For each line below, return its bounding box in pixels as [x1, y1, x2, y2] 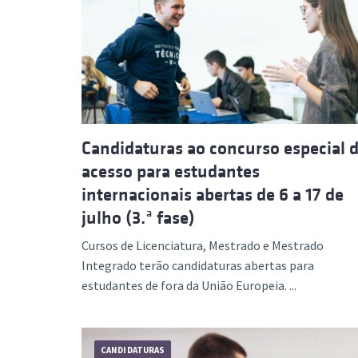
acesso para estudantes [82, 161, 260, 181]
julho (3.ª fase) [82, 207, 195, 228]
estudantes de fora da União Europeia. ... [82, 276, 296, 293]
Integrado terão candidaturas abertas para [82, 257, 314, 273]
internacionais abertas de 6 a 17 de [82, 184, 344, 205]
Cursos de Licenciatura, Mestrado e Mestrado [82, 237, 324, 253]
